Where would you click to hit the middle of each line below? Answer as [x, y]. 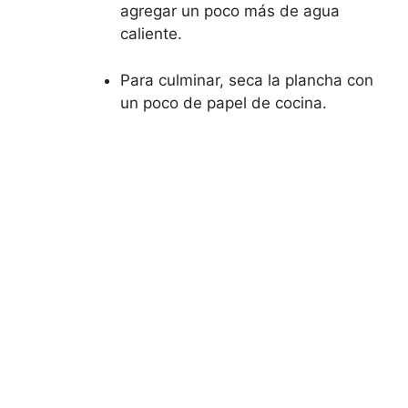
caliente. [151, 34]
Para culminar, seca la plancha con [247, 80]
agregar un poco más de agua [230, 11]
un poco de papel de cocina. [224, 102]
